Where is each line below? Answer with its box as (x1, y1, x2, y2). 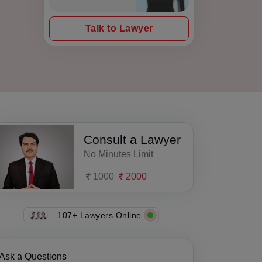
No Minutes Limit (84, 149, 153, 159)
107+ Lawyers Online (57, 210, 142, 220)
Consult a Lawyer (84, 132, 181, 146)
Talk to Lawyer (85, 23, 153, 34)
